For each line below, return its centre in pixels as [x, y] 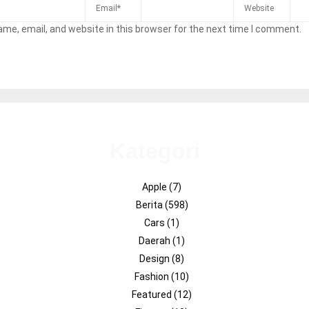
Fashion [153, 276]
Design [156, 258]
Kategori [154, 151]
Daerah [156, 240]
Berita [150, 205]
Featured [153, 294]
